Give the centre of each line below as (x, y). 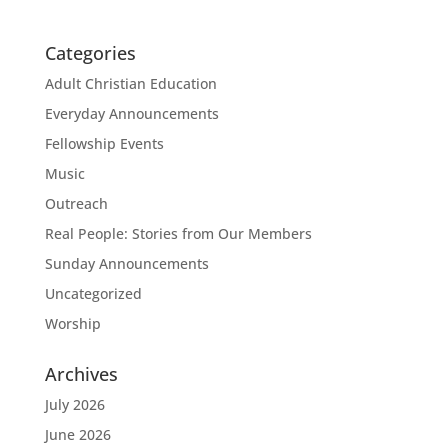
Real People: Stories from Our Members (178, 233)
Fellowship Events (104, 143)
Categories (90, 53)
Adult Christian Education (130, 83)
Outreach (76, 203)
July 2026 (74, 404)
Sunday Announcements (126, 263)
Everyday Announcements (131, 113)
